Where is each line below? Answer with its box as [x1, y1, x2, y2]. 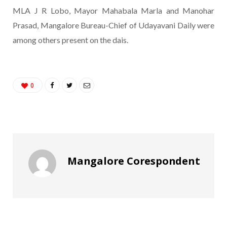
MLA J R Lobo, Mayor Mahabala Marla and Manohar [13, 6, 214, 16]
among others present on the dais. [13, 35, 128, 45]
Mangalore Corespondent [67, 154, 200, 168]
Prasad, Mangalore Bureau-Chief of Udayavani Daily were [13, 20, 214, 30]
